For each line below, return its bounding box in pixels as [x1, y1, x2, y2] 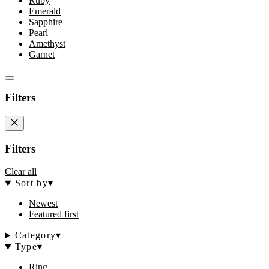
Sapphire [29, 16, 62, 27]
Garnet [29, 49, 55, 59]
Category [14, 230, 56, 241]
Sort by [14, 178, 48, 189]
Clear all [5, 166, 37, 177]
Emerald [29, 5, 61, 16]
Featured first [29, 209, 79, 220]
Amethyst [29, 38, 65, 49]
